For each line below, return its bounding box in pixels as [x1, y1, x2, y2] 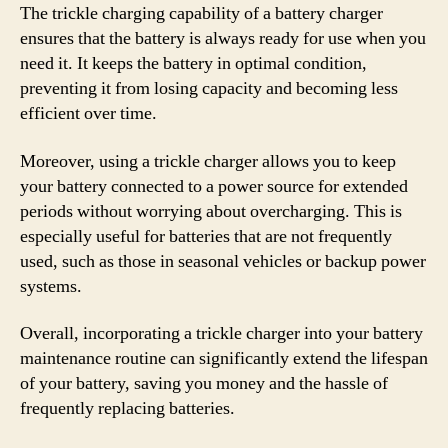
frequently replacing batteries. [20, 397, 235, 420]
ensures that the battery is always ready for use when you [20, 27, 426, 50]
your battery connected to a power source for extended [20, 174, 408, 198]
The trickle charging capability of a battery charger [20, 2, 383, 25]
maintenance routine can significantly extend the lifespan [20, 347, 428, 370]
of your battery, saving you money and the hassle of [20, 372, 388, 395]
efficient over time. [20, 102, 157, 125]
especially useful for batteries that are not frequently [20, 224, 392, 248]
